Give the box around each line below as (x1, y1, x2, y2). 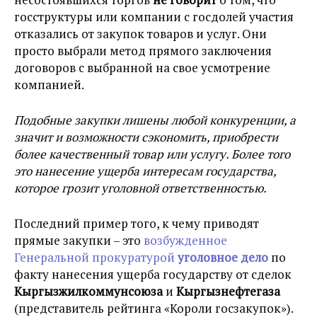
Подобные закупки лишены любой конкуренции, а (14, 112, 296, 129)
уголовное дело (178, 249, 268, 266)
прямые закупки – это (14, 232, 144, 249)
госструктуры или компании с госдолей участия (14, 8, 294, 25)
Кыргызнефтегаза (176, 283, 280, 300)
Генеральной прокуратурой (14, 249, 178, 266)
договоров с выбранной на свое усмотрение (14, 59, 270, 76)
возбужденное (144, 232, 227, 249)
